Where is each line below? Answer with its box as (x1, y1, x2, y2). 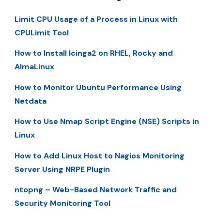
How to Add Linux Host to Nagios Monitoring (15, 150, 185, 161)
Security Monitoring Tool (15, 198, 110, 208)
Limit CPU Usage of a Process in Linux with (15, 14, 178, 24)
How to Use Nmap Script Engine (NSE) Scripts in (15, 116, 199, 127)
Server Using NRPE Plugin (15, 164, 110, 174)
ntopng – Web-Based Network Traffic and (15, 184, 177, 195)
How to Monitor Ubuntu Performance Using (15, 82, 182, 93)
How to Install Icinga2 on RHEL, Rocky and (15, 48, 173, 59)
